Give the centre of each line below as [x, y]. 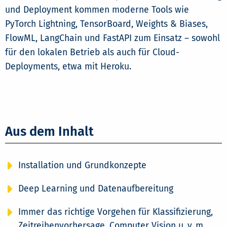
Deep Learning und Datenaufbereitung [96, 189]
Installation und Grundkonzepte [82, 166]
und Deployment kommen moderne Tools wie [97, 10]
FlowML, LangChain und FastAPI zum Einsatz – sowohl [112, 39]
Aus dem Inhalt [49, 132]
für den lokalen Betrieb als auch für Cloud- [92, 53]
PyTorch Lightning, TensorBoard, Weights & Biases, [106, 24]
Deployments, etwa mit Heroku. [68, 67]
